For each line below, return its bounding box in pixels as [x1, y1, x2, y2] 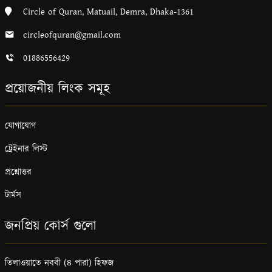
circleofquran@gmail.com [23, 28, 121, 41]
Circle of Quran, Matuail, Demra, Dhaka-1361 [23, 5, 194, 18]
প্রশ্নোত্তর [5, 165, 32, 178]
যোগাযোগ [5, 119, 36, 132]
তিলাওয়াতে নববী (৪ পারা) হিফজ [5, 256, 114, 270]
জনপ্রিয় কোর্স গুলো [5, 216, 97, 236]
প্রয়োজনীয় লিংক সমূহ [5, 79, 110, 98]
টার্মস [5, 188, 21, 202]
